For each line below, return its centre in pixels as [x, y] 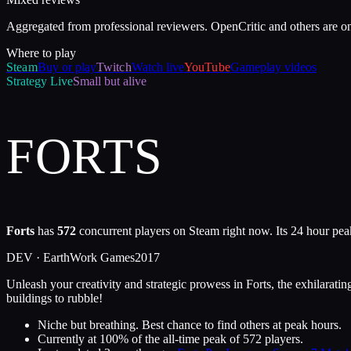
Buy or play [67, 67]
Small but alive [110, 81]
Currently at [67, 339]
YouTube [207, 67]
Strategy [27, 81]
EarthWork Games [89, 258]
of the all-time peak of [184, 339]
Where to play [41, 53]
